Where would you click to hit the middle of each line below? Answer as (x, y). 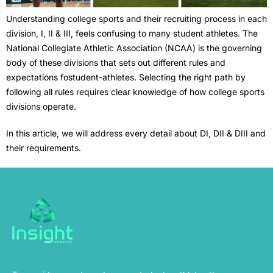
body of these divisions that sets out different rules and (116, 62)
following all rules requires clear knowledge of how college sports (135, 91)
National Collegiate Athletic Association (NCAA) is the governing (134, 48)
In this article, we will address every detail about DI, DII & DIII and (136, 133)
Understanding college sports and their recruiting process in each (136, 18)
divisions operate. (41, 106)
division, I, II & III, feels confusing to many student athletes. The (132, 33)
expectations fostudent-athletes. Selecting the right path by (126, 77)
